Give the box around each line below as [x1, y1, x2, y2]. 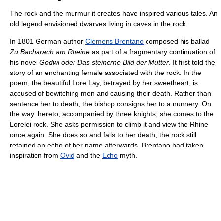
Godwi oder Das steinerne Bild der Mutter [39, 58, 169, 66]
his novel [10, 58, 39, 66]
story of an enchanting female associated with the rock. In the [10, 68, 201, 76]
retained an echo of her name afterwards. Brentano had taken [10, 141, 203, 149]
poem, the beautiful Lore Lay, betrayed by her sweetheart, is [10, 78, 198, 87]
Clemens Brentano [85, 37, 144, 45]
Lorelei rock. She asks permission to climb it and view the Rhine [10, 120, 208, 128]
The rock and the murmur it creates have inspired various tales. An [10, 9, 218, 17]
